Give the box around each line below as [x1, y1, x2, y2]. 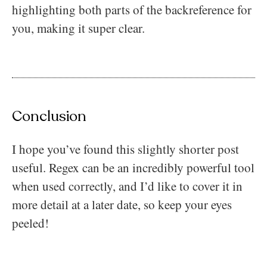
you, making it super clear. [12, 19, 145, 36]
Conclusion [12, 105, 86, 126]
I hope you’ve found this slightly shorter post [12, 140, 239, 157]
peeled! [12, 214, 53, 231]
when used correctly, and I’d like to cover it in [12, 177, 243, 194]
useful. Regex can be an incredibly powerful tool [12, 159, 254, 176]
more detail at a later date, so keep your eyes [12, 195, 232, 213]
